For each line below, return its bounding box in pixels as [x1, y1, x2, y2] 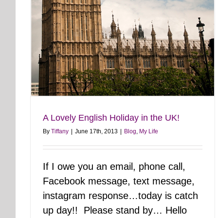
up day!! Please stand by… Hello [43, 204, 187, 216]
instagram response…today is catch [43, 190, 198, 201]
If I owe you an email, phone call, [43, 161, 185, 172]
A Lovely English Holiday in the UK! [43, 112, 180, 123]
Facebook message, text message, [43, 175, 195, 186]
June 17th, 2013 [75, 127, 118, 135]
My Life [139, 127, 158, 135]
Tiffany [51, 127, 69, 135]
